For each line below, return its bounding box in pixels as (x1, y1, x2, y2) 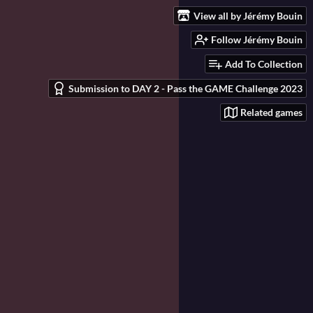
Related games (240, 106, 303, 119)
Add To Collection (225, 58, 303, 71)
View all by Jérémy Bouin (194, 9, 303, 22)
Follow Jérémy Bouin (211, 34, 303, 46)
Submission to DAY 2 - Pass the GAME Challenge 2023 (68, 82, 303, 94)
